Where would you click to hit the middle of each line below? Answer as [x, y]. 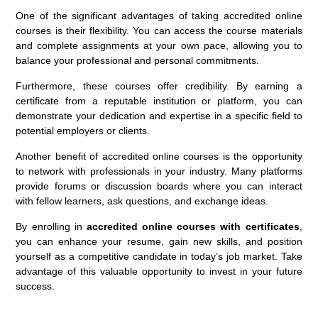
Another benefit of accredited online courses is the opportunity [159, 156]
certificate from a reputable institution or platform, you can [159, 100]
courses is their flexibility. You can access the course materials [159, 30]
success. [35, 286]
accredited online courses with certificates [193, 226]
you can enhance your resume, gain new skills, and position [159, 241]
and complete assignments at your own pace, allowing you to [159, 45]
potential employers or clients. [83, 130]
